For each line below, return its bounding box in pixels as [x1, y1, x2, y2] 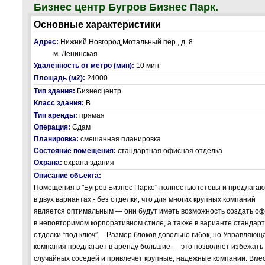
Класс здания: [34, 99, 86, 107]
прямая [79, 111, 105, 119]
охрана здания [64, 159, 114, 167]
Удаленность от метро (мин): [34, 62, 136, 70]
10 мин [136, 62, 159, 70]
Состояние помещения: [34, 147, 118, 155]
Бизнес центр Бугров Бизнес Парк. [34, 1, 218, 13]
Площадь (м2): [34, 74, 87, 82]
